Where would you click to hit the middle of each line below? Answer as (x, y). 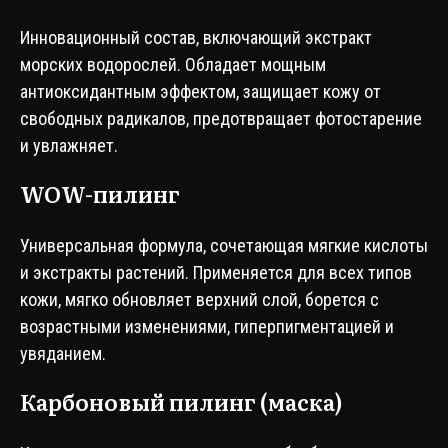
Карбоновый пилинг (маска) (181, 401)
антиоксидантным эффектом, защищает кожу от (200, 91)
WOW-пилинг (100, 193)
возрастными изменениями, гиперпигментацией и (207, 326)
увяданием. (63, 353)
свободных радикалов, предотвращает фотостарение (221, 118)
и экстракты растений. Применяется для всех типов (216, 272)
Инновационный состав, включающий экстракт (196, 37)
